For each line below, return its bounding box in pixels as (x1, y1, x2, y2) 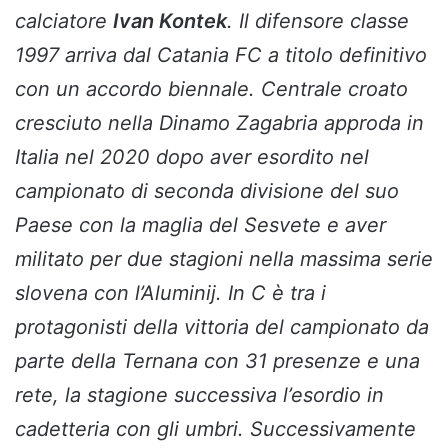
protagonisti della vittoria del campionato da (15, 315, 429, 340)
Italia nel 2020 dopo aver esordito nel (15, 145, 369, 170)
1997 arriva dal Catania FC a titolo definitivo (15, 43, 427, 68)
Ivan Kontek (113, 9, 227, 34)
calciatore (15, 9, 113, 34)
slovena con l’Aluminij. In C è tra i (15, 281, 326, 306)
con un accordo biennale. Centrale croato (15, 77, 408, 102)
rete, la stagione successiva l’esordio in (15, 383, 384, 408)
